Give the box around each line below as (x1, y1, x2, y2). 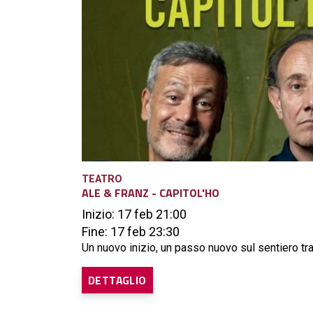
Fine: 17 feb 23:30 (82, 224, 180, 240)
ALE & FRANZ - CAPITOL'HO (82, 184, 219, 202)
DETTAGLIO (88, 272, 147, 289)
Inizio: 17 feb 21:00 (82, 207, 187, 222)
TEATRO (82, 173, 122, 186)
